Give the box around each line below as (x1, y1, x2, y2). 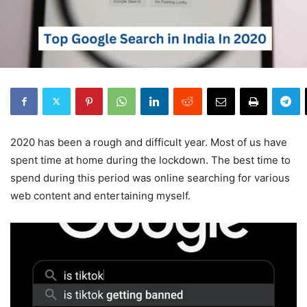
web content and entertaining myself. (10, 188, 191, 202)
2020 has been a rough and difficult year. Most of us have (10, 135, 287, 149)
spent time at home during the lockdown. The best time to (10, 153, 291, 167)
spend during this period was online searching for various (10, 171, 290, 184)
